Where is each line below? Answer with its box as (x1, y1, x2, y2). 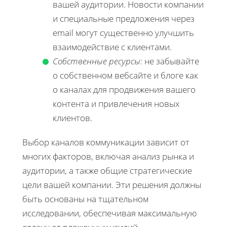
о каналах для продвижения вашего (53, 84, 196, 96)
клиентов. (53, 112, 92, 124)
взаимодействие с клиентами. (53, 41, 172, 53)
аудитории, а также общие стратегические (22, 165, 192, 177)
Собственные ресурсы (53, 55, 140, 67)
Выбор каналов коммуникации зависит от (22, 136, 190, 148)
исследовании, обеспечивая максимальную (22, 207, 197, 219)
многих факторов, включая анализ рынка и (22, 150, 194, 163)
